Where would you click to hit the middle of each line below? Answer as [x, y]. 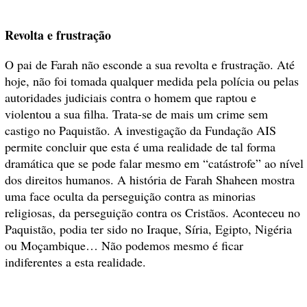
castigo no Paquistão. [59, 131]
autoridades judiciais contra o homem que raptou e [131, 98]
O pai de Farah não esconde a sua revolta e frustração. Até [150, 65]
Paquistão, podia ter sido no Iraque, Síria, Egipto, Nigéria [148, 229]
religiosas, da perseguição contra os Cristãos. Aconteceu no [152, 213]
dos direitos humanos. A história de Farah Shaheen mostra [150, 180]
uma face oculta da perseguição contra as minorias [130, 196]
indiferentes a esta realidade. [75, 262]
